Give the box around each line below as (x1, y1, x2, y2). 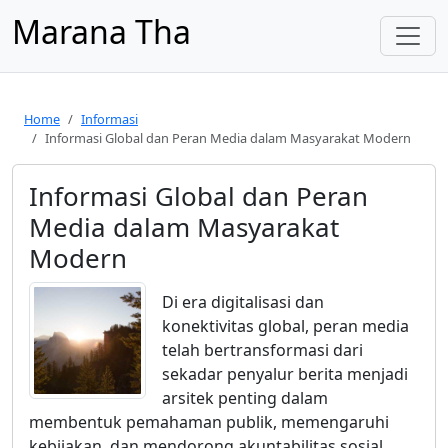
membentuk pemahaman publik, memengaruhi (29, 410, 389, 433)
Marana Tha (12, 10, 191, 53)
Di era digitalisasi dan (162, 290, 324, 313)
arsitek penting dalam (162, 386, 328, 409)
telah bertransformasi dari (162, 338, 363, 361)
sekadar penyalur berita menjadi (162, 362, 408, 385)
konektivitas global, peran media (162, 314, 409, 337)
